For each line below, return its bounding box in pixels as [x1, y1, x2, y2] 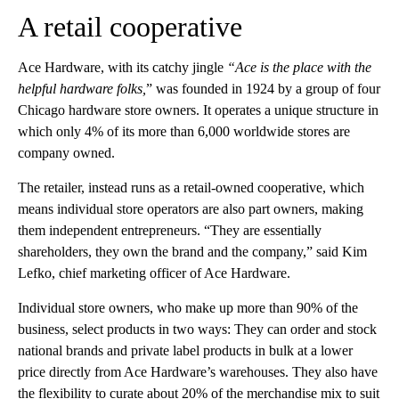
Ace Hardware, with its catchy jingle [18, 59, 227, 75]
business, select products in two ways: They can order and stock [18, 321, 377, 337]
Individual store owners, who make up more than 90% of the [18, 299, 358, 315]
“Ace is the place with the [227, 59, 371, 75]
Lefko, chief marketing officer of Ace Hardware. [18, 265, 290, 281]
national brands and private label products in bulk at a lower [18, 342, 353, 358]
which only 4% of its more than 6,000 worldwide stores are [18, 123, 350, 139]
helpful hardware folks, [18, 80, 146, 96]
